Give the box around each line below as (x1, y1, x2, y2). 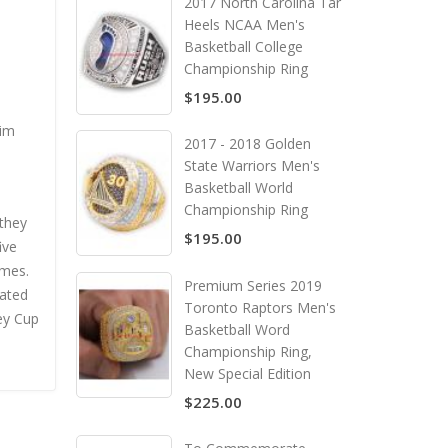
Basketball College (184, 36, 303, 56)
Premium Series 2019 (184, 276, 322, 296)
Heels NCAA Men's (184, 14, 305, 34)
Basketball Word (184, 320, 290, 340)
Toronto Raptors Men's (184, 298, 336, 318)
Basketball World (184, 178, 293, 198)
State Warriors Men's (184, 156, 320, 176)
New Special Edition (184, 364, 311, 384)
